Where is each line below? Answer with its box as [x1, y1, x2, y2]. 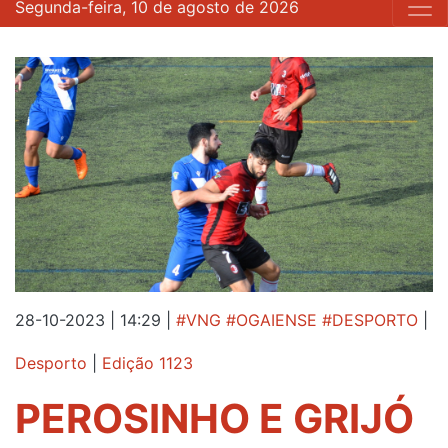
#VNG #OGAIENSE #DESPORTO [176, 309, 418, 330]
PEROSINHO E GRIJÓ [15, 394, 414, 444]
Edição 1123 [102, 352, 193, 373]
